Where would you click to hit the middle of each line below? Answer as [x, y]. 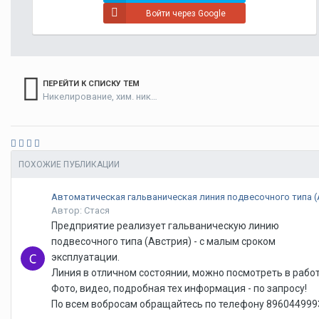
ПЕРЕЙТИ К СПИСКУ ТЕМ [91, 83]
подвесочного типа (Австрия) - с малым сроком [163, 242]
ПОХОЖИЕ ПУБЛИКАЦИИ [69, 165]
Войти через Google [186, 13]
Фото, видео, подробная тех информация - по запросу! [179, 289]
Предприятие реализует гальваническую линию [165, 226]
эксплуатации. [85, 257]
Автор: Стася [80, 211]
